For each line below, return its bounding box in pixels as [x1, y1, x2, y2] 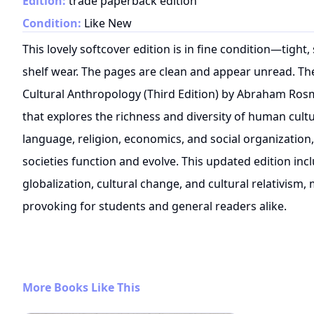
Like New [84, 15, 132, 32]
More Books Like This [22, 280, 140, 296]
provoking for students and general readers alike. [22, 198, 287, 214]
